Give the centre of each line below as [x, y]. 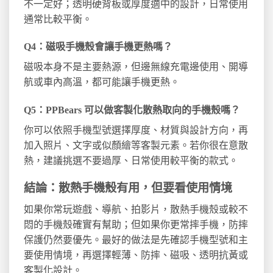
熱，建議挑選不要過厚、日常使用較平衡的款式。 [131, 161]
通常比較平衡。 [58, 19]
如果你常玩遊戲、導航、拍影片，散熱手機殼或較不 [136, 209]
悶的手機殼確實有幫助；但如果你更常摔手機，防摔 [136, 224]
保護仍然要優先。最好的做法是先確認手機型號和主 [136, 239]
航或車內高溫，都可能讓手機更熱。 [102, 82]
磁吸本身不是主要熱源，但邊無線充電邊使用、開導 [136, 67]
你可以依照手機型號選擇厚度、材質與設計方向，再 [136, 130]
